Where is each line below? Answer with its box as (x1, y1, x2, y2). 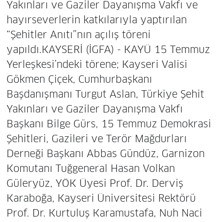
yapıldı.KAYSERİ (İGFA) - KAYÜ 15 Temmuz (6, 43, 210, 56)
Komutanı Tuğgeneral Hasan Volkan (6, 162, 175, 175)
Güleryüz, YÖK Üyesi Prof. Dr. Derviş (6, 177, 183, 190)
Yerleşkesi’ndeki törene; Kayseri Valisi (6, 58, 187, 71)
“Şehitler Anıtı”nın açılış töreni (6, 28, 151, 42)
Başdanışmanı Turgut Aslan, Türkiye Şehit (6, 88, 204, 101)
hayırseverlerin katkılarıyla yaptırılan (6, 13, 187, 27)
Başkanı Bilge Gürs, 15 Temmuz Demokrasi (6, 117, 211, 131)
